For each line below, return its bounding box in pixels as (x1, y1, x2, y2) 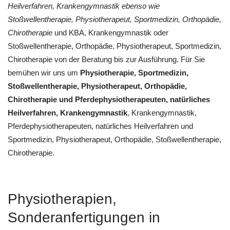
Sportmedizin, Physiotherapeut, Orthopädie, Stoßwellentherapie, (8, 135, 221, 144)
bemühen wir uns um (8, 68, 80, 77)
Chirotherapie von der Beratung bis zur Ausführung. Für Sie (8, 54, 205, 64)
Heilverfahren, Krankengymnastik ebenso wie (8, 1, 160, 10)
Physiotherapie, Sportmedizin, (80, 68, 188, 77)
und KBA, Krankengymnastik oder (52, 28, 168, 37)
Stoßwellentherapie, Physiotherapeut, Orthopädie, (8, 81, 187, 90)
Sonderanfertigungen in (8, 209, 160, 225)
